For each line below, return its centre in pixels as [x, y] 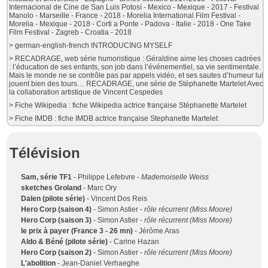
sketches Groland [51, 188]
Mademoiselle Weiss [175, 177]
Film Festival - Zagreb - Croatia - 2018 [71, 32]
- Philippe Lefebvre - [107, 177]
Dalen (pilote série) [53, 199]
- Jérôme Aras [156, 231]
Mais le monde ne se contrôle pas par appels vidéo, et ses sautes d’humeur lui [136, 75]
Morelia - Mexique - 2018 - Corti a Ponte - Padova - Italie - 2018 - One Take [130, 24]
